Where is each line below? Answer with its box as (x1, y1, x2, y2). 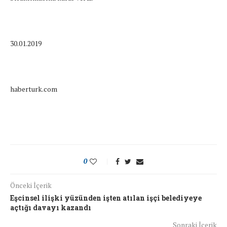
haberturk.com (10, 84, 57, 94)
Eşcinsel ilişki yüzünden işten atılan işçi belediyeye (10, 193, 202, 203)
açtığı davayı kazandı (10, 202, 91, 212)
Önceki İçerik (10, 180, 52, 190)
